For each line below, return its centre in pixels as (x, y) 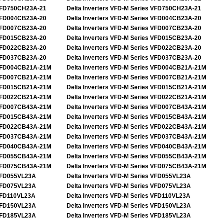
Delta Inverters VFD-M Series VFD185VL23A (129, 216)
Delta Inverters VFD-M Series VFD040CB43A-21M (136, 147)
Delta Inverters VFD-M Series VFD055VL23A (129, 176)
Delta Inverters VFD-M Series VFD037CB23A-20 (134, 58)
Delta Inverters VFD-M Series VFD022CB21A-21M (136, 97)
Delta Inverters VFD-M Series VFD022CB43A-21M (136, 127)
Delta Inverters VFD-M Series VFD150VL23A (129, 206)
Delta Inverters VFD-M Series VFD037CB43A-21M (136, 137)
